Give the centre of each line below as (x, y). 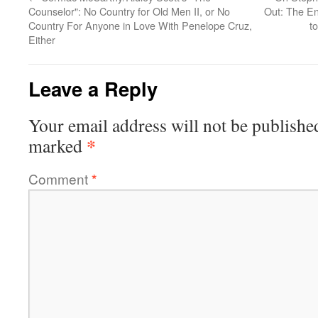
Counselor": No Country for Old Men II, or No (129, 11)
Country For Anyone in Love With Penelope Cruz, (140, 25)
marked (57, 146)
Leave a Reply (93, 88)
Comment (60, 179)
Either (42, 39)
